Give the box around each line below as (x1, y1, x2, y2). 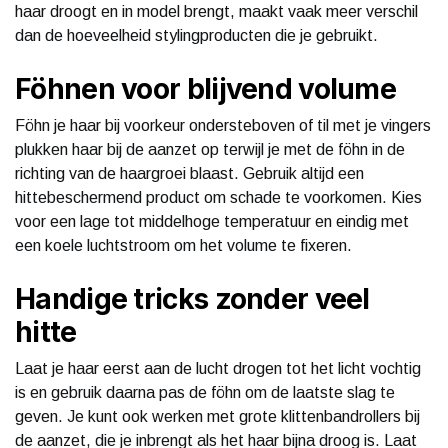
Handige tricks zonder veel (15, 281, 370, 316)
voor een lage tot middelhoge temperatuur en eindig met (15, 212, 409, 230)
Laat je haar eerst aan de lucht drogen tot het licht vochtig (15, 359, 421, 377)
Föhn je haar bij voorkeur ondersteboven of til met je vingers (15, 116, 431, 134)
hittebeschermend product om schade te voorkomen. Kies (15, 188, 422, 206)
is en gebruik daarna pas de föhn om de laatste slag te (15, 383, 395, 401)
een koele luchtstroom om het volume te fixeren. (15, 236, 352, 254)
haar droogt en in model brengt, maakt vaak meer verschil (15, 2, 418, 20)
